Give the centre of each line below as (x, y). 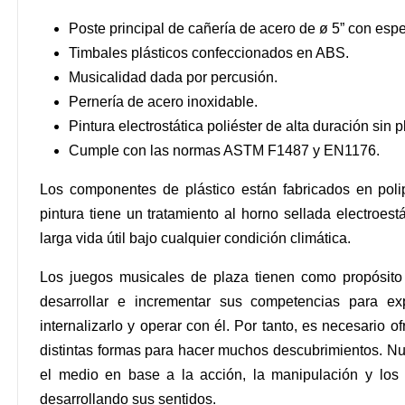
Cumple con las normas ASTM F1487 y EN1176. (224, 150)
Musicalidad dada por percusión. (173, 77)
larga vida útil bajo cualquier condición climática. (195, 238)
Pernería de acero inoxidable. (163, 101)
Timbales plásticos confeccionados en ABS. (209, 52)
